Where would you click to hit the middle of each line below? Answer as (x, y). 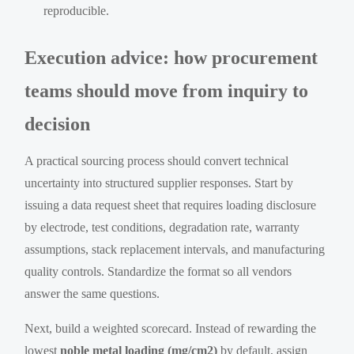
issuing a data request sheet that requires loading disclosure (171, 205)
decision (58, 124)
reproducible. (77, 10)
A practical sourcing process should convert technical (157, 160)
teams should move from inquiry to (167, 90)
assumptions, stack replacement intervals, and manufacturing (175, 249)
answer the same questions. (92, 293)
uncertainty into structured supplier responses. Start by (159, 183)
